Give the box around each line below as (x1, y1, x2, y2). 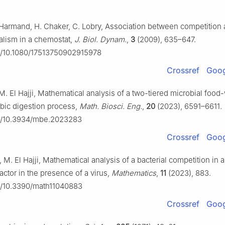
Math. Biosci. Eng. (79, 101, 142, 111)
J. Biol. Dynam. (74, 35, 127, 45)
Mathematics (111, 168, 156, 178)
